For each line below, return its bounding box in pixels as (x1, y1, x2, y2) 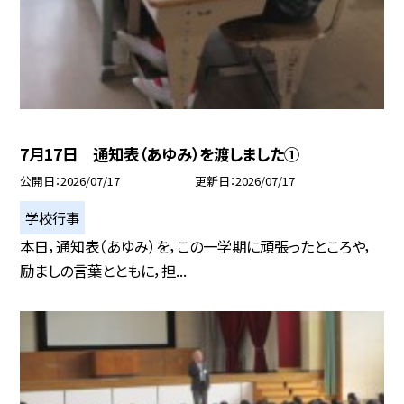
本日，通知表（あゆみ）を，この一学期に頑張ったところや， (20, 234, 372, 257)
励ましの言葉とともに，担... (20, 259, 188, 281)
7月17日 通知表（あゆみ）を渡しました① (20, 142, 300, 165)
